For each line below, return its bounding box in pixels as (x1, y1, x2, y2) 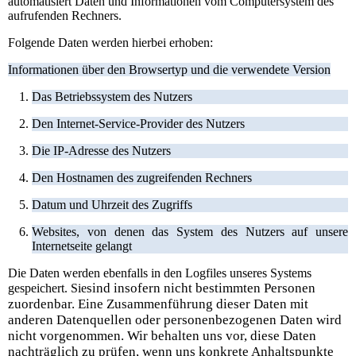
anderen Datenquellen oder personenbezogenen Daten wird (8, 311, 342, 327)
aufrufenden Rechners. (8, 8, 122, 22)
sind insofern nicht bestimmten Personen (87, 280, 315, 296)
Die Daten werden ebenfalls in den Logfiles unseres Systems (8, 265, 311, 280)
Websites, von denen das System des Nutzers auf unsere (32, 224, 348, 238)
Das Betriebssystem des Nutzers (32, 89, 192, 103)
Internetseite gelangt (32, 238, 135, 253)
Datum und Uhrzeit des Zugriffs (32, 197, 192, 211)
